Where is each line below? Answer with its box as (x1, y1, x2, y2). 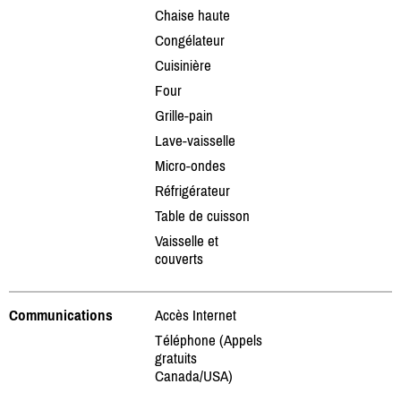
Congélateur (155, 30, 225, 49)
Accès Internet (155, 305, 236, 324)
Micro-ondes (155, 156, 226, 175)
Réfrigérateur (155, 181, 230, 200)
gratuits (155, 348, 197, 367)
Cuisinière (155, 55, 211, 74)
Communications (9, 305, 113, 324)
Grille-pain (155, 106, 213, 124)
